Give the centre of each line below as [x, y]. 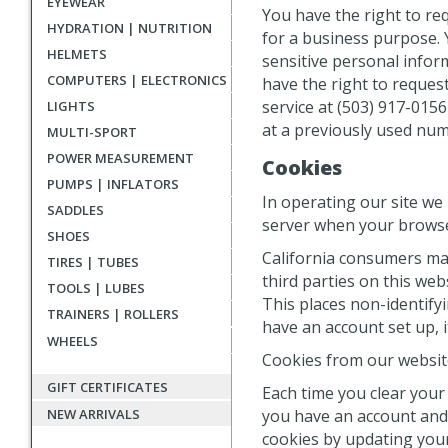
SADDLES [75, 210]
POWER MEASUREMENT [120, 158]
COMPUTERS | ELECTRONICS [137, 80]
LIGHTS [71, 106]
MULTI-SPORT [92, 132]
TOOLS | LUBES [96, 288]
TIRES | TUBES [93, 262]
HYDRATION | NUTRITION [129, 28]
